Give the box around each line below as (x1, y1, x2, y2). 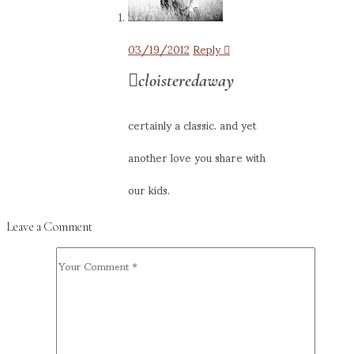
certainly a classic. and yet (128, 108, 257, 141)
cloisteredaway (138, 70, 234, 92)
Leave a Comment (6, 218, 92, 235)
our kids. (128, 173, 170, 206)
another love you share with (128, 141, 265, 174)
